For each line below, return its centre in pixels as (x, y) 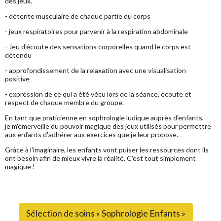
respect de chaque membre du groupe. (64, 102)
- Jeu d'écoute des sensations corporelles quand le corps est (98, 47)
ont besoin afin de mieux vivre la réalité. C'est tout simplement (100, 158)
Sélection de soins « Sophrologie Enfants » (106, 213)
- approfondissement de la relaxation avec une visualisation (95, 70)
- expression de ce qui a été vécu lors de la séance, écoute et (98, 94)
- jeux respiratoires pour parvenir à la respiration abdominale (96, 31)
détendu (18, 55)
